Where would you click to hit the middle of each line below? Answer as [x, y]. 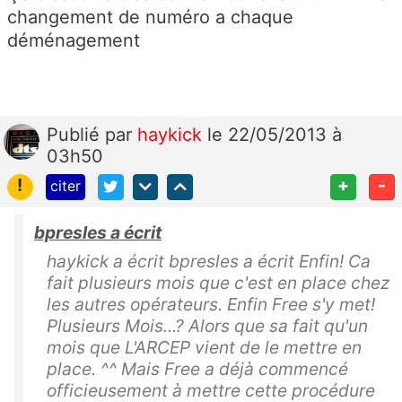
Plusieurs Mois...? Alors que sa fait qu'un [207, 325]
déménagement [74, 41]
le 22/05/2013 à [275, 135]
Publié [76, 135]
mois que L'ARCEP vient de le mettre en [204, 347]
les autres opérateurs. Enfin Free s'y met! [211, 304]
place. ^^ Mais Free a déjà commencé [197, 368]
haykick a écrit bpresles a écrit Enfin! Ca [209, 261]
